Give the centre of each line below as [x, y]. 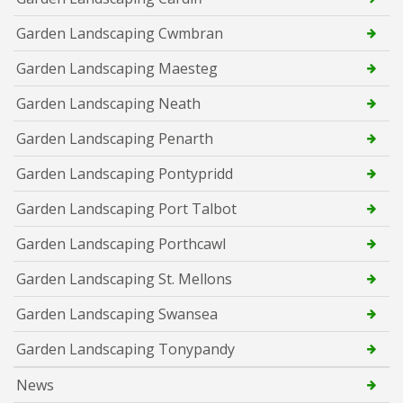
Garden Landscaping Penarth [115, 138]
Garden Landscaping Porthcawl [121, 243]
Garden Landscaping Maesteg [117, 68]
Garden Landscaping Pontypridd [125, 173]
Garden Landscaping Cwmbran [120, 33]
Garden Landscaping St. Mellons [124, 278]
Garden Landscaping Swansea [117, 313]
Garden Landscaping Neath [108, 103]
